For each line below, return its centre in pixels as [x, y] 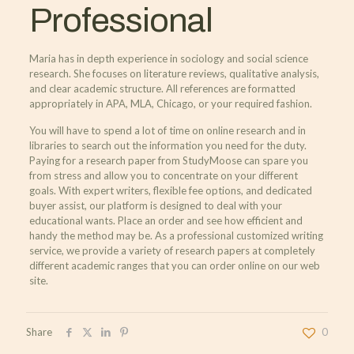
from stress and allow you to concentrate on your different [163, 176]
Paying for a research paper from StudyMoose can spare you [168, 161]
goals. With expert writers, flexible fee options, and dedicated [170, 191]
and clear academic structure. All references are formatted [162, 89]
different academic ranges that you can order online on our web [174, 266]
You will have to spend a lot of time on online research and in [167, 131]
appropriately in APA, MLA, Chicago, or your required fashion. [170, 104]
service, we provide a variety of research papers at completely [172, 251]
